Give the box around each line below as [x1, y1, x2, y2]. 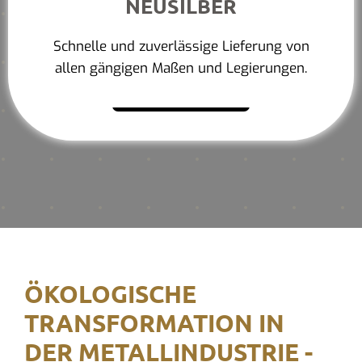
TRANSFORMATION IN [23, 308, 284, 339]
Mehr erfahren [152, 87, 226, 103]
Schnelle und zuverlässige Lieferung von [53, 37, 309, 57]
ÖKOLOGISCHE [23, 279, 196, 309]
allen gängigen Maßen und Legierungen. [55, 59, 307, 78]
